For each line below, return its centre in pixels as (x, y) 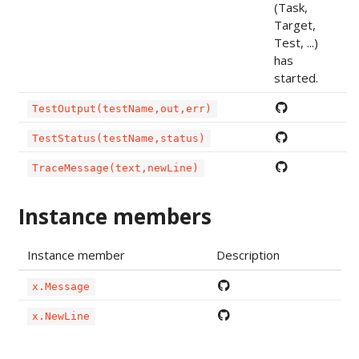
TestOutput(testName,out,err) (122, 109)
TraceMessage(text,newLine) (116, 168)
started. (296, 78)
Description (248, 255)
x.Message (61, 287)
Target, (294, 25)
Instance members (115, 217)
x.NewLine (61, 317)
